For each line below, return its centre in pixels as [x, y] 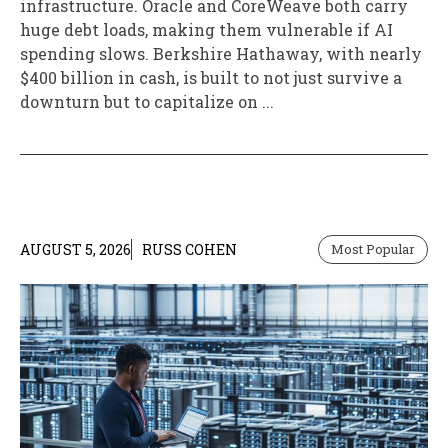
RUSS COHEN [189, 250]
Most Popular [373, 249]
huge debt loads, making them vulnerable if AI [206, 30]
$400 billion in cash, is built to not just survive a [211, 78]
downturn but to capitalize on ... [147, 102]
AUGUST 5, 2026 [75, 250]
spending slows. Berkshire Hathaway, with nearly [221, 54]
